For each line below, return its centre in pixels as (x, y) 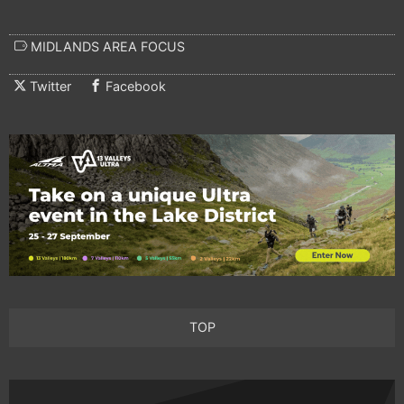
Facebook (136, 86)
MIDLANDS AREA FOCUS (106, 46)
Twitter (50, 86)
